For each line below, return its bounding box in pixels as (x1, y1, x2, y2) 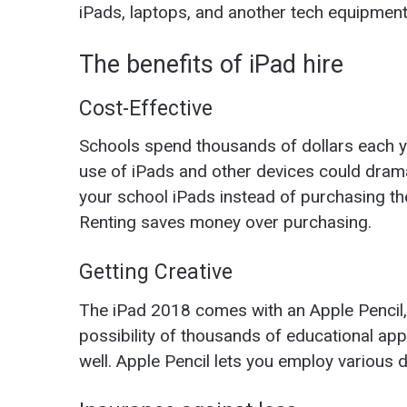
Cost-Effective (79, 95, 213, 121)
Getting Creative (79, 260, 233, 285)
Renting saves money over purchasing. (79, 212, 376, 233)
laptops (130, 2, 187, 24)
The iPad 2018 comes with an (79, 299, 310, 321)
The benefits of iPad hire (79, 50, 350, 80)
